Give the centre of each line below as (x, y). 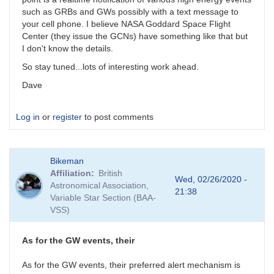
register (67, 117)
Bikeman (67, 161)
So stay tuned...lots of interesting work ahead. (110, 67)
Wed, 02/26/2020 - (211, 180)
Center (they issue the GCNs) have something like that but (135, 36)
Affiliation (71, 173)
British (111, 173)
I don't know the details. (68, 49)
